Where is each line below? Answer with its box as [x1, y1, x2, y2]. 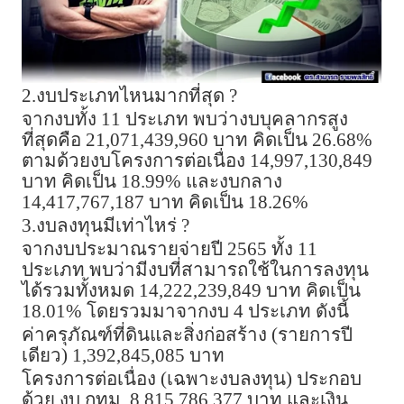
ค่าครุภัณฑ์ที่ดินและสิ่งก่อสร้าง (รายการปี [22, 324, 353, 344]
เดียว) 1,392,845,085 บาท [22, 344, 225, 365]
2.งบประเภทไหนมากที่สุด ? [22, 85, 237, 106]
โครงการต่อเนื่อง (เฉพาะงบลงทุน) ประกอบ [22, 368, 362, 389]
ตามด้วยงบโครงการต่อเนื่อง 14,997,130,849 [22, 150, 372, 170]
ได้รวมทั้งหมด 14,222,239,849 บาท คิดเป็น [22, 280, 361, 300]
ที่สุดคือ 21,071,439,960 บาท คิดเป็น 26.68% [22, 129, 372, 150]
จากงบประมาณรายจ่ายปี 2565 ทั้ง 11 [22, 238, 317, 259]
